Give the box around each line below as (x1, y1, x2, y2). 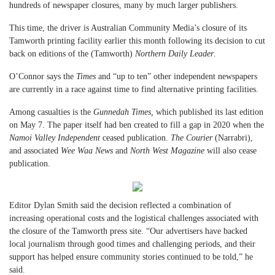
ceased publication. (103, 133, 171, 142)
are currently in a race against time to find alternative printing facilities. (9, 84, 258, 94)
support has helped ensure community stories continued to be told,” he (9, 252, 253, 261)
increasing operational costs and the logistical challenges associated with (9, 213, 258, 223)
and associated (9, 145, 61, 155)
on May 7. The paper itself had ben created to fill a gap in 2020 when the (9, 120, 264, 130)
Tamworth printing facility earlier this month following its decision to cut (9, 36, 265, 45)
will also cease (207, 145, 257, 155)
